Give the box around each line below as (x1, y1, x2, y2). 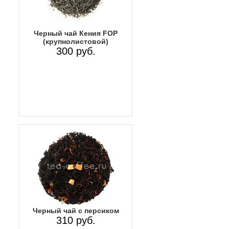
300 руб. (56, 45, 96, 57)
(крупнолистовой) (43, 37, 108, 46)
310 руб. (56, 215, 96, 226)
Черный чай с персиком (32, 207, 119, 215)
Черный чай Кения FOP (34, 29, 118, 38)
